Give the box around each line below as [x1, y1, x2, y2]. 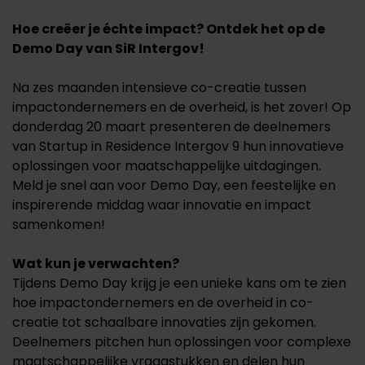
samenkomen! [12, 215, 105, 235]
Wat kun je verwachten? [12, 254, 179, 274]
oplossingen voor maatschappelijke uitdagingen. [12, 156, 321, 176]
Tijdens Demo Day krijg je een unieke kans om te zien [12, 274, 346, 293]
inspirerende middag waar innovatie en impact [12, 196, 311, 215]
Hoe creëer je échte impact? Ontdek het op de [12, 20, 325, 39]
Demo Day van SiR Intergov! [12, 39, 204, 59]
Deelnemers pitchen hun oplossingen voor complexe [12, 332, 351, 352]
